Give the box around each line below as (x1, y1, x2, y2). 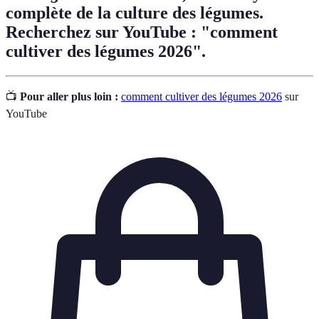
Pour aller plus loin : (20, 90, 118, 103)
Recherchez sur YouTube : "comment (6, 23, 278, 42)
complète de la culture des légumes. (6, 4, 263, 23)
